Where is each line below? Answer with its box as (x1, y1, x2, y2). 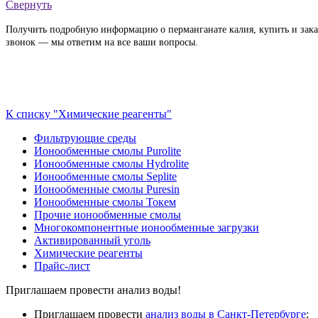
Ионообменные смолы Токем (34, 195, 176, 208)
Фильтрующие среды (34, 131, 136, 144)
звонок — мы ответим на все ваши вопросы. (6, 35, 198, 48)
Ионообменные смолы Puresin (34, 182, 180, 195)
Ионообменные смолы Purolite (34, 144, 181, 157)
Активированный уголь (34, 234, 150, 246)
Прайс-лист (34, 259, 90, 272)
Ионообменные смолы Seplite (34, 170, 177, 182)
